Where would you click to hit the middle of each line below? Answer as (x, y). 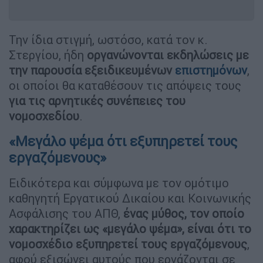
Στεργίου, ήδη (46, 55)
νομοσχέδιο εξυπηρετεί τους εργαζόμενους (128, 244)
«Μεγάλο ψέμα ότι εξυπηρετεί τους (123, 141)
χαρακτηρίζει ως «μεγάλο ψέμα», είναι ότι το (130, 228)
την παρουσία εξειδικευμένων (92, 70)
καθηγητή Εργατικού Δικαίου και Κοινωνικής (130, 198)
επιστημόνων (211, 70)
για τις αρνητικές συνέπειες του (97, 100)
